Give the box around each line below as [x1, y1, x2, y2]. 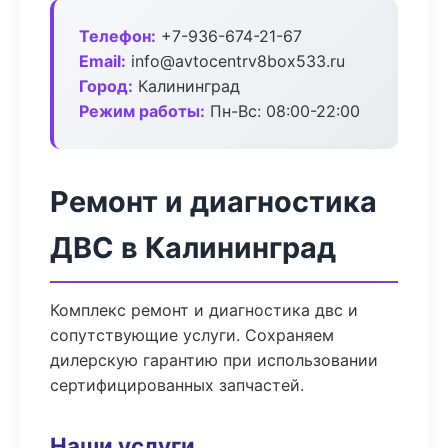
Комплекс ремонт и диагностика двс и [50, 300, 358, 320]
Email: [79, 51, 126, 71]
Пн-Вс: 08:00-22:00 [205, 101, 360, 121]
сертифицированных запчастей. [50, 375, 304, 395]
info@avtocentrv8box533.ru [126, 51, 345, 71]
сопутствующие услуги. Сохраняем [50, 325, 334, 345]
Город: [79, 76, 133, 96]
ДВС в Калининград [50, 230, 336, 265]
